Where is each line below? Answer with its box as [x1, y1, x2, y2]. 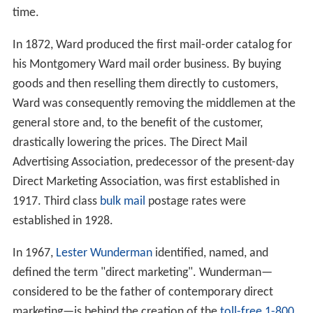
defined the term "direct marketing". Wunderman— [12, 265, 272, 279]
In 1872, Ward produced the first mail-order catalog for [12, 38, 292, 52]
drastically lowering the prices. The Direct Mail [12, 136, 247, 150]
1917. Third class [12, 194, 100, 208]
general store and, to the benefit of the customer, [12, 116, 263, 130]
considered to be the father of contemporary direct [12, 285, 273, 299]
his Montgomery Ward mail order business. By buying [12, 57, 281, 71]
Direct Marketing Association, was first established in [12, 175, 279, 189]
